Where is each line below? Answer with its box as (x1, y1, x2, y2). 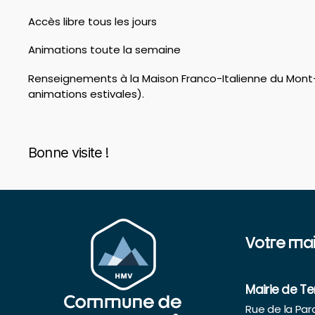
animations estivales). (28, 86, 144, 102)
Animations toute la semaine (28, 42, 184, 58)
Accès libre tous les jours (28, 13, 157, 29)
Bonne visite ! (28, 144, 109, 162)
